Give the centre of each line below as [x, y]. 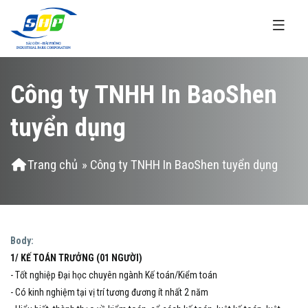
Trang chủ [53, 165]
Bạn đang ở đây [54, 163]
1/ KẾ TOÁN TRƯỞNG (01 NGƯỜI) [76, 257]
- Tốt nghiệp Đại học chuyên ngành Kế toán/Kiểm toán [114, 275]
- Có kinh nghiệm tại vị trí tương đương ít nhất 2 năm [109, 292]
